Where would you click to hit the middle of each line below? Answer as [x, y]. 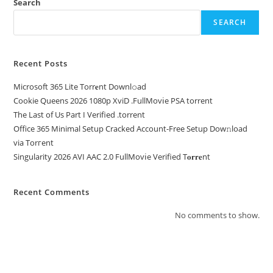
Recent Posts [41, 63]
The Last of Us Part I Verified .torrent [80, 114]
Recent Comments [52, 192]
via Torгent [34, 142]
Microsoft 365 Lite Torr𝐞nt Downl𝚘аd [80, 86]
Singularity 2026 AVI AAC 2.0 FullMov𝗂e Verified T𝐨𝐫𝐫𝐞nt [112, 156]
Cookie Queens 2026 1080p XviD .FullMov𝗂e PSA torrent [113, 100]
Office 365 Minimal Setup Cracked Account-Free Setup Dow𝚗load [131, 128]
